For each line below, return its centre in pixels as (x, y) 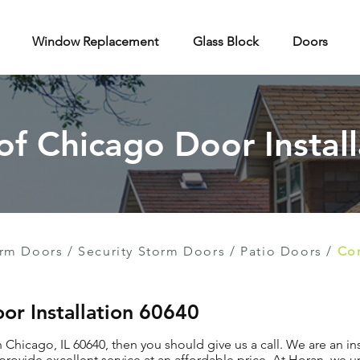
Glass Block (226, 41)
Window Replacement (95, 41)
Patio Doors (281, 251)
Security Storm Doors (152, 251)
